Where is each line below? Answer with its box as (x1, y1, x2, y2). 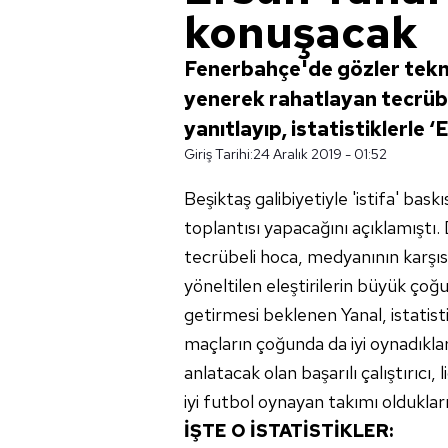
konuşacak (184, 3, 418, 61)
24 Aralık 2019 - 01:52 (253, 145, 387, 163)
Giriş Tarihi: (184, 145, 253, 163)
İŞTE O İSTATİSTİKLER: (184, 419, 393, 442)
